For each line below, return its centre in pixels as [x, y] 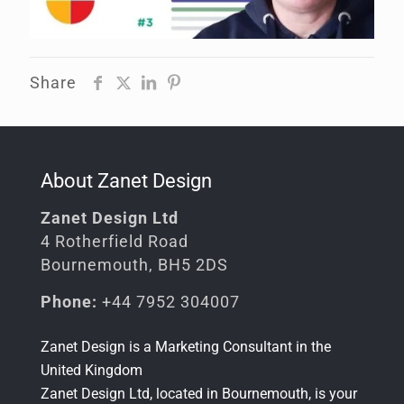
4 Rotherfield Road [115, 241]
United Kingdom [92, 370]
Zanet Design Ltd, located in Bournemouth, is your [199, 393]
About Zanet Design [126, 180]
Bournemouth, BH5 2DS [134, 264]
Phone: [69, 301]
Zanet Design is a [98, 346]
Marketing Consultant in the [243, 346]
